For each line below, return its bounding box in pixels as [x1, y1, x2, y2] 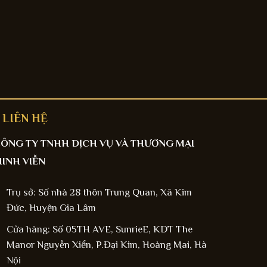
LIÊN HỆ [2, 111, 48, 125]
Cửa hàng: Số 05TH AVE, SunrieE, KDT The [6, 223, 193, 235]
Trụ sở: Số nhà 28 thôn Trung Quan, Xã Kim [6, 186, 192, 198]
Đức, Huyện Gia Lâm [6, 201, 96, 213]
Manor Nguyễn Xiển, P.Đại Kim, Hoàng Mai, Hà [6, 238, 207, 250]
